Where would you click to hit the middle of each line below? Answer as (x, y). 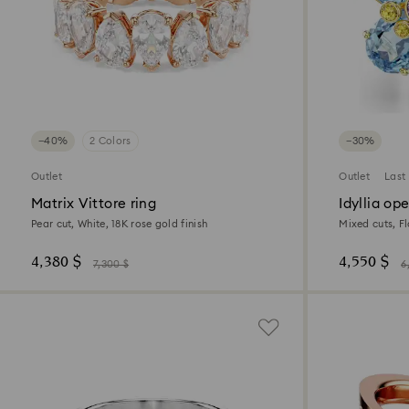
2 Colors (110, 142)
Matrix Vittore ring (94, 204)
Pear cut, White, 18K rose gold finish (120, 225)
